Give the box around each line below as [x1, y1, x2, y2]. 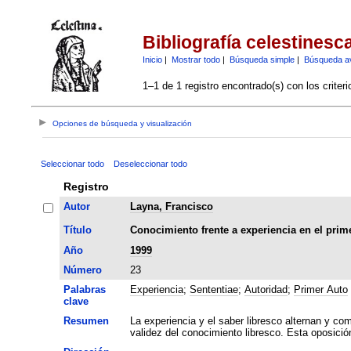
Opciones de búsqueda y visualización [52, 119, 193, 128]
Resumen [63, 314, 109, 327]
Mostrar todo [171, 54, 220, 64]
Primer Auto [293, 283, 348, 295]
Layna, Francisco [129, 200, 213, 212]
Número [63, 263, 102, 276]
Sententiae [189, 283, 238, 295]
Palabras [63, 283, 106, 295]
